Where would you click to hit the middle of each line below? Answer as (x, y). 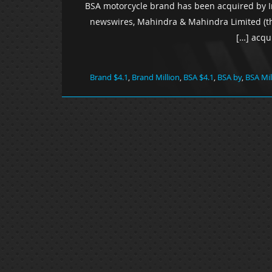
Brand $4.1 (109, 77)
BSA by (229, 77)
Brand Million (156, 77)
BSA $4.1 (199, 77)
